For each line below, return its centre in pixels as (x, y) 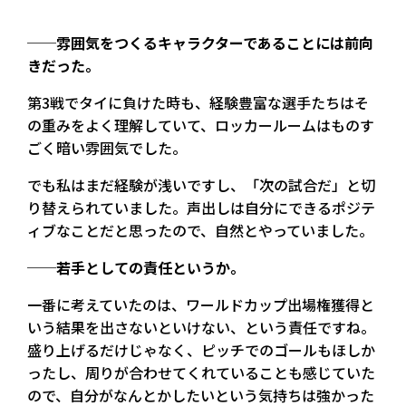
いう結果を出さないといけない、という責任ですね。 (201, 328)
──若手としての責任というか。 (136, 268)
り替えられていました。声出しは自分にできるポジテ (201, 208)
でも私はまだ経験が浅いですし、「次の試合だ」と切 (201, 185)
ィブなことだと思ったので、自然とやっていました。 (200, 231)
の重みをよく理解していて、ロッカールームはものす (201, 126)
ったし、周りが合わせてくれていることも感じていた (201, 373)
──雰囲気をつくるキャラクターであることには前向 (200, 43)
